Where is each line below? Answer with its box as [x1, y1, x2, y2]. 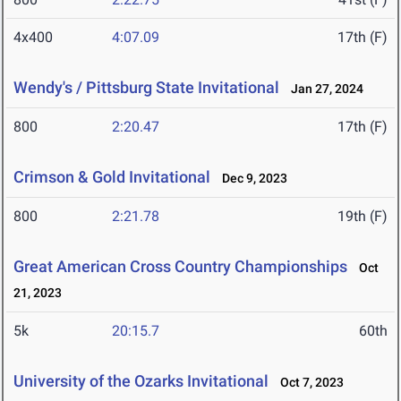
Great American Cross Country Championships [13, 257, 347, 277]
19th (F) [337, 208, 388, 226]
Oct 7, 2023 [272, 375, 344, 390]
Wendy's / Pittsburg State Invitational [13, 78, 279, 98]
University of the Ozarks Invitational [13, 371, 269, 391]
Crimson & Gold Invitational [13, 167, 210, 187]
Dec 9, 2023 [214, 171, 287, 186]
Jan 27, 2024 [283, 81, 363, 97]
